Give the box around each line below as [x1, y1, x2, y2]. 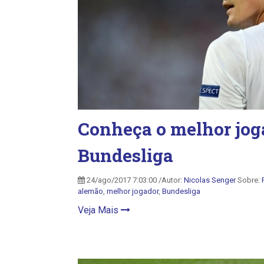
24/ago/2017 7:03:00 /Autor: [85, 176, 184, 184]
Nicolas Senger [184, 176, 236, 184]
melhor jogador [107, 187, 159, 196]
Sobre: [236, 176, 262, 184]
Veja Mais [78, 204, 121, 216]
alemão [78, 187, 103, 196]
